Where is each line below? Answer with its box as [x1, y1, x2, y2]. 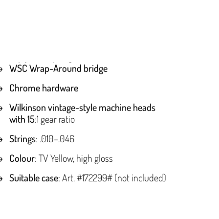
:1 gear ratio [35, 112, 75, 126]
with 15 [9, 112, 35, 126]
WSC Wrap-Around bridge [9, 62, 108, 75]
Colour [9, 152, 35, 165]
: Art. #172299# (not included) [58, 171, 167, 184]
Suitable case [9, 171, 59, 184]
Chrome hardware [9, 81, 79, 94]
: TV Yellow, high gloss [35, 152, 113, 165]
